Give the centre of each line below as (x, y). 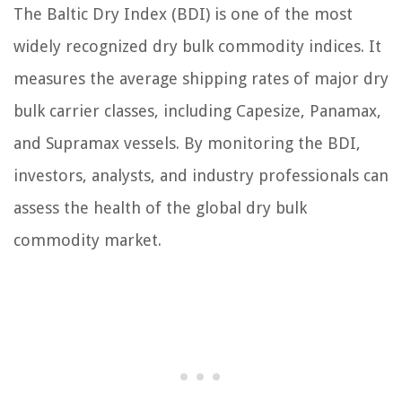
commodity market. (87, 240)
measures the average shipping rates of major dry (201, 79)
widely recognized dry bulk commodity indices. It (197, 46)
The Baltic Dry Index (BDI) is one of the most (183, 14)
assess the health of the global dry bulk (160, 208)
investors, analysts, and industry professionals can (201, 175)
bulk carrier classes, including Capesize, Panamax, (197, 111)
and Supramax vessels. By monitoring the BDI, (187, 143)
